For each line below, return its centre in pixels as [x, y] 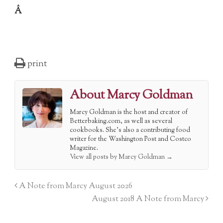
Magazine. [84, 148]
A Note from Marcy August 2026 [75, 186]
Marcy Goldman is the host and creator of [129, 112]
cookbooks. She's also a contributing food [130, 130]
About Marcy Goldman [131, 95]
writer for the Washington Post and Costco [131, 139]
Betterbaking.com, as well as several [121, 121]
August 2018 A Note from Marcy [148, 199]
